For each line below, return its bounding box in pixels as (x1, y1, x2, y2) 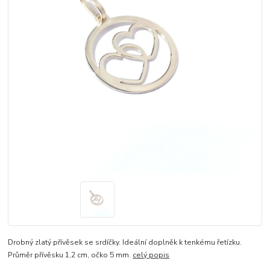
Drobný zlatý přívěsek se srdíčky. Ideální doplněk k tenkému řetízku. (8, 237, 242, 248)
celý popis (133, 250, 170, 260)
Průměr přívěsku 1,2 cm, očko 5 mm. (8, 250, 133, 260)
